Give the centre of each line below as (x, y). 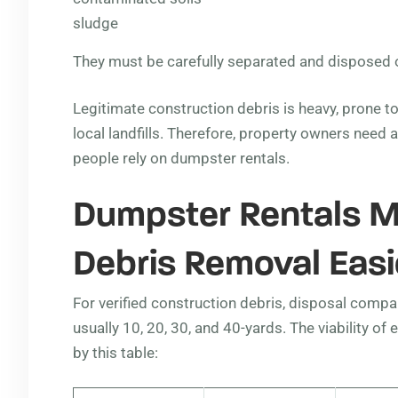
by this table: (115, 353)
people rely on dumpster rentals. (181, 158)
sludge (96, 23)
